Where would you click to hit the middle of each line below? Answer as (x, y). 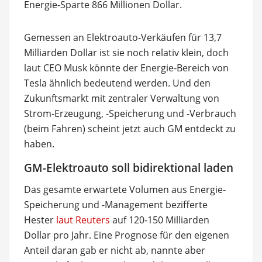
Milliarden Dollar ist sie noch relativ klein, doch (126, 53)
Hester (40, 220)
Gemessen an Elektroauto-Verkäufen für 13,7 (123, 37)
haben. (39, 144)
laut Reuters (83, 220)
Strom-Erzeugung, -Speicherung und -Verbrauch (130, 113)
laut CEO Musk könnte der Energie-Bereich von (126, 68)
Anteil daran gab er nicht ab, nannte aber (114, 250)
